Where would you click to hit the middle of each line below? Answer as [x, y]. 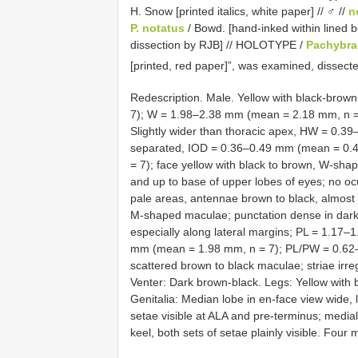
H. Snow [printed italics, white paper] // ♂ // [239, 11]
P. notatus [157, 28]
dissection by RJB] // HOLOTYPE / [218, 44]
